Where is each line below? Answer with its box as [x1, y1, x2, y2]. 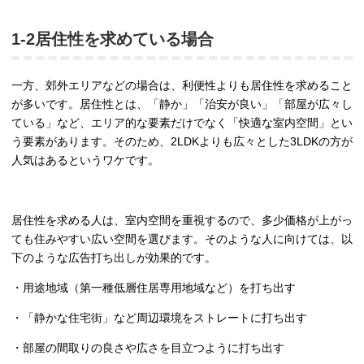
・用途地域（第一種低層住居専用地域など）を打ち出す [11, 281, 296, 295]
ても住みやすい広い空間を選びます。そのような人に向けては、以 [11, 232, 353, 246]
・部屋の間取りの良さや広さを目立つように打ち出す [11, 341, 284, 355]
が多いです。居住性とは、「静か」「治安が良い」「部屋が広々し [11, 97, 353, 111]
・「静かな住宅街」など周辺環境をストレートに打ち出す [11, 311, 307, 325]
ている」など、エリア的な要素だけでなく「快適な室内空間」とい [11, 116, 353, 130]
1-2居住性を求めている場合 [11, 30, 214, 49]
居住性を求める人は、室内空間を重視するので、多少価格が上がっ [11, 214, 353, 227]
